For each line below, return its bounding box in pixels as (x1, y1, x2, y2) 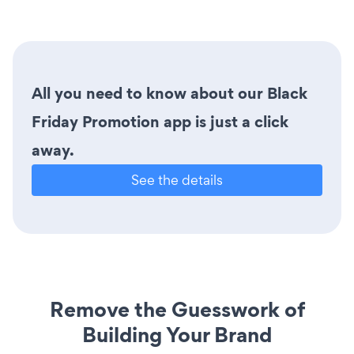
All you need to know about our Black (32, 81, 307, 104)
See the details (131, 170, 223, 189)
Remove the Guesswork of (49, 294, 305, 324)
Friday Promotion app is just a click (32, 110, 288, 133)
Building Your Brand (82, 319, 272, 349)
